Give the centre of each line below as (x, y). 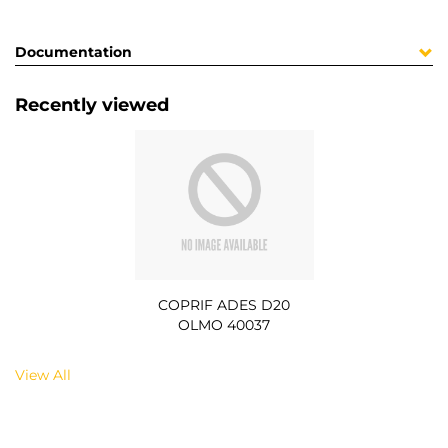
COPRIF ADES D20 (224, 304)
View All (43, 374)
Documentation (73, 52)
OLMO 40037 (224, 324)
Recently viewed (92, 105)
